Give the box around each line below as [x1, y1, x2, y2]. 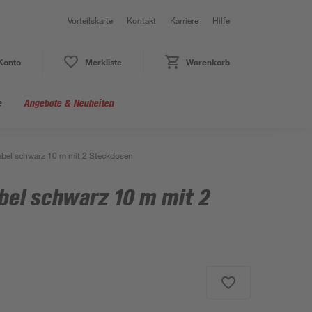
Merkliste [84, 56, 122, 68]
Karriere [170, 15, 198, 26]
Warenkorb [185, 56, 230, 68]
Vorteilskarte [68, 15, 113, 26]
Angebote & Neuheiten [24, 97, 114, 109]
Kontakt [127, 15, 156, 26]
